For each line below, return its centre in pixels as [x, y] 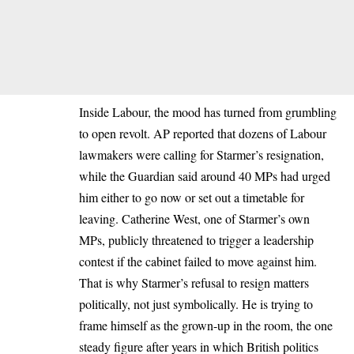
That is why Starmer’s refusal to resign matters [194, 282]
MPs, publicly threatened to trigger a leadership [196, 239]
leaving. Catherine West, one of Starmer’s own [194, 218]
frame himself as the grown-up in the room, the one [206, 325]
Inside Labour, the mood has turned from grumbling [208, 111]
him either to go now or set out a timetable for [192, 197]
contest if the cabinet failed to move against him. [198, 261]
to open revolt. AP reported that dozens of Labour [203, 133]
